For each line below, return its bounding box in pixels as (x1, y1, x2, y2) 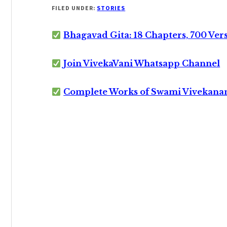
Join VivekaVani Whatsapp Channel (63, 58, 220, 68)
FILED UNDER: (52, 4, 97, 12)
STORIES (97, 4, 126, 12)
